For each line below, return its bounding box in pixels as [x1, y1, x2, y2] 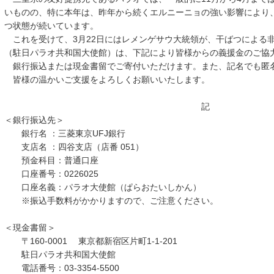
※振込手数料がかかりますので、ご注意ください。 [4, 196, 218, 206]
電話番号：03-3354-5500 [4, 263, 119, 273]
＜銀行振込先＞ [4, 115, 64, 125]
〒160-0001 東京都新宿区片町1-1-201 [4, 236, 177, 246]
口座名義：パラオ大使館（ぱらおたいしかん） [4, 182, 201, 192]
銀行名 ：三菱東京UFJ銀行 [4, 128, 125, 138]
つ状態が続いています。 [4, 21, 98, 31]
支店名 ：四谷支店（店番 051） [4, 142, 144, 152]
